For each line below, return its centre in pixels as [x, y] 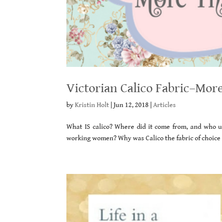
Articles [165, 105]
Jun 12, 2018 [131, 105]
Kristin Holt [92, 105]
